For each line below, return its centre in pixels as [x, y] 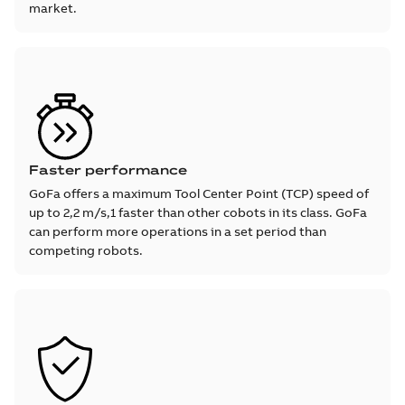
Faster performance [108, 170]
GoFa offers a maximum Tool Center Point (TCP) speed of [199, 193]
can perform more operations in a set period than [178, 231]
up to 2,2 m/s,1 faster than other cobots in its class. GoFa [198, 212]
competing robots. [86, 250]
